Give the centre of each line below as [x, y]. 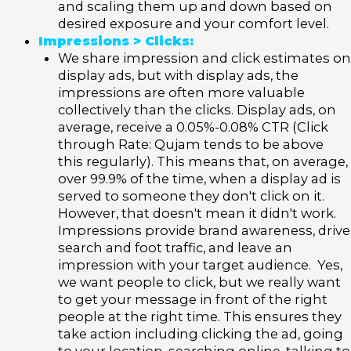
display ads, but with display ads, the [178, 75]
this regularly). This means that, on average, [203, 161]
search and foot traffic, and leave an [175, 247]
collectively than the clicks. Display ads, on [197, 109]
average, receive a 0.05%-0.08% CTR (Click [193, 127]
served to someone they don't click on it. [191, 195]
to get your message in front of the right [192, 299]
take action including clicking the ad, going [200, 333]
